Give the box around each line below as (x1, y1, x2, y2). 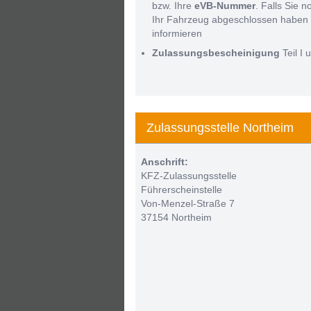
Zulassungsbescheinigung (151, 47, 280, 59)
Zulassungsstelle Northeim (146, 121, 294, 135)
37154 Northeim (140, 212, 212, 224)
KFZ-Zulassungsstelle (140, 170, 237, 182)
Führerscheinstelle (140, 184, 222, 196)
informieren (151, 28, 202, 40)
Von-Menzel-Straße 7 (140, 198, 235, 210)
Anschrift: (140, 156, 188, 168)
